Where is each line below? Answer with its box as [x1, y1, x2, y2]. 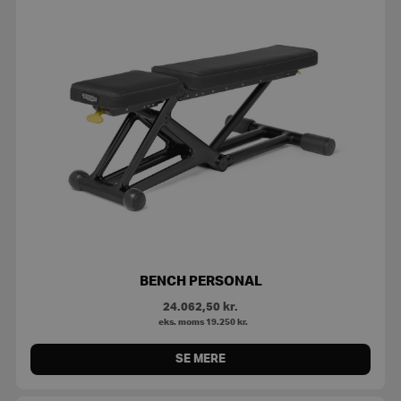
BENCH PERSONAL [139, 274, 262, 288]
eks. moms [153, 317, 206, 327]
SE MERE [175, 353, 226, 364]
